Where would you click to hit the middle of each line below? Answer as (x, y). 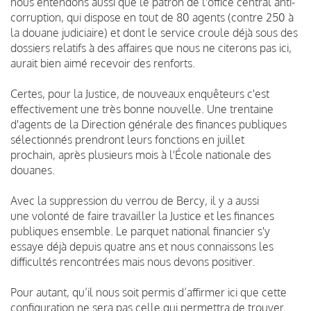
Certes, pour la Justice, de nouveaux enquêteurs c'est (140, 93)
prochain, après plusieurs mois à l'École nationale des (141, 154)
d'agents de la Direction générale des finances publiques (149, 124)
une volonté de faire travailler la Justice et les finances (142, 216)
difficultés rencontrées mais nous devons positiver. (133, 261)
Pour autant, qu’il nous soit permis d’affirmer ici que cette (149, 292)
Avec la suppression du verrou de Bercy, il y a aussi (135, 200)
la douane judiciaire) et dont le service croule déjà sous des (154, 32)
